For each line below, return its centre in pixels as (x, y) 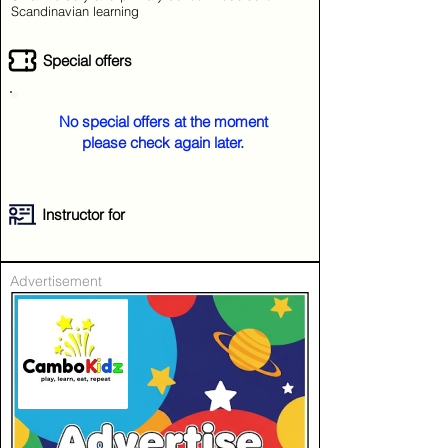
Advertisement (56, 281)
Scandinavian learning (75, 11)
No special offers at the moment (163, 121)
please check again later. (163, 142)
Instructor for (83, 214)
